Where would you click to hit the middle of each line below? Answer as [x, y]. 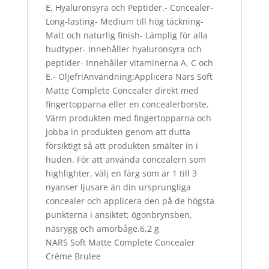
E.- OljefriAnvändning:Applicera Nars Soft [129, 76]
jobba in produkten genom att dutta [118, 131]
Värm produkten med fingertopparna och [128, 118]
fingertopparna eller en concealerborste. [127, 104]
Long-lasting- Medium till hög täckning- [124, 21]
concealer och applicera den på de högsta [130, 201]
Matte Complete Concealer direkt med [122, 90]
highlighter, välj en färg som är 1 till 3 [121, 173]
